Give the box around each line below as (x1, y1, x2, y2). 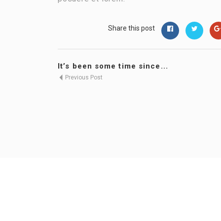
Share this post (108, 24, 155, 32)
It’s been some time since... (58, 62, 168, 71)
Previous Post (64, 74, 103, 81)
